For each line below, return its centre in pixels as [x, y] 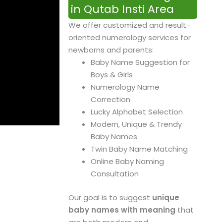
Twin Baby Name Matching [139, 149]
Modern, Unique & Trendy [136, 124]
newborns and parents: [111, 50]
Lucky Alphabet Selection [137, 112]
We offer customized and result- [129, 25]
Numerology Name [125, 87]
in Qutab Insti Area [122, 9]
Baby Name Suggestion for [140, 62]
